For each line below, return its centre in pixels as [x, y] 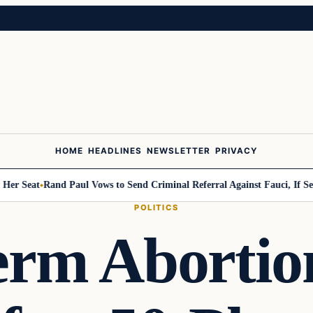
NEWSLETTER [179, 151]
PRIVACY [236, 151]
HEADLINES [115, 151]
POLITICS [156, 207]
